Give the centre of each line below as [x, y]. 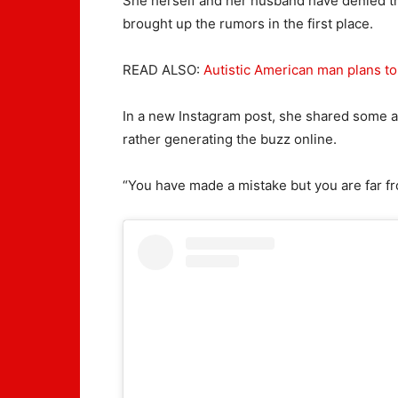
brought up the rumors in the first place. [248, 24]
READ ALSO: [163, 70]
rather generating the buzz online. [230, 139]
